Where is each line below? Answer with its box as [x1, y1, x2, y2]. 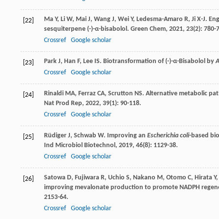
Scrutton [108, 90, 133, 98]
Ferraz [78, 90, 96, 98]
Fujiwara [75, 174, 99, 182]
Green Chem [131, 25, 166, 33]
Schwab [74, 132, 96, 140]
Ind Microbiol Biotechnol [44, 142, 115, 150]
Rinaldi [44, 90, 64, 98]
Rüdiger [44, 132, 66, 140]
